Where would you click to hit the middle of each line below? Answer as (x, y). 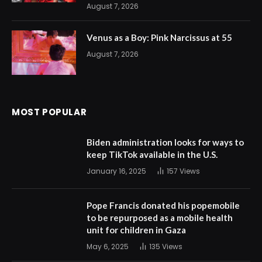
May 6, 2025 (108, 247)
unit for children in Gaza (136, 230)
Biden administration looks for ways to (165, 142)
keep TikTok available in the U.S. (152, 155)
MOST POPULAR (49, 112)
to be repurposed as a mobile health (160, 218)
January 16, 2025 (116, 171)
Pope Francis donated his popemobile (163, 206)
